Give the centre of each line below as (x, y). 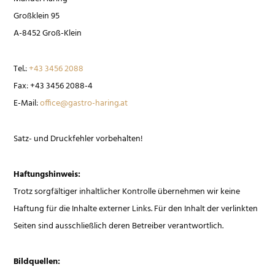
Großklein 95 (37, 16)
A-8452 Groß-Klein (48, 33)
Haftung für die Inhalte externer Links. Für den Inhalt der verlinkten (136, 209)
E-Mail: (27, 103)
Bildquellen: (37, 262)
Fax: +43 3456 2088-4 (53, 86)
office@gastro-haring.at (84, 103)
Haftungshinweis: (47, 175)
